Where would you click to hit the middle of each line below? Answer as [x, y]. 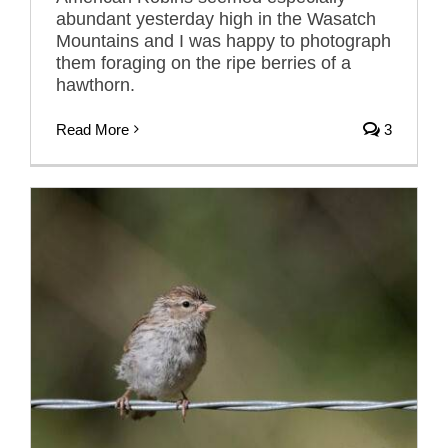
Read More [92, 129]
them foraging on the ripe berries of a [203, 62]
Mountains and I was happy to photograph [223, 40]
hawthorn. [95, 84]
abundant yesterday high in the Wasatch [216, 18]
